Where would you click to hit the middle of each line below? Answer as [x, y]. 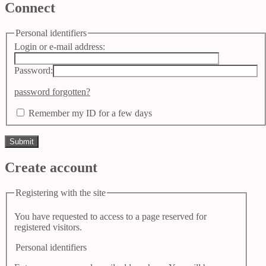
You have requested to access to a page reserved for [110, 216]
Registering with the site [61, 192]
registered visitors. [48, 227]
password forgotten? [52, 92]
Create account [51, 167]
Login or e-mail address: [60, 47]
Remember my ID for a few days [90, 113]
